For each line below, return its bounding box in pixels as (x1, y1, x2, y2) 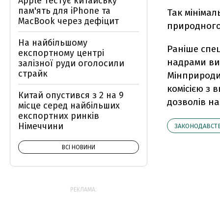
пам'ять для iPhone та (18, 5, 110, 16)
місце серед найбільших (18, 100, 120, 111)
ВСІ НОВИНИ (62, 144, 95, 151)
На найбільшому (18, 37, 87, 48)
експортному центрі (18, 48, 104, 58)
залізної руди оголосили (18, 58, 124, 69)
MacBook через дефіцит (18, 16, 119, 27)
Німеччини (18, 121, 63, 132)
